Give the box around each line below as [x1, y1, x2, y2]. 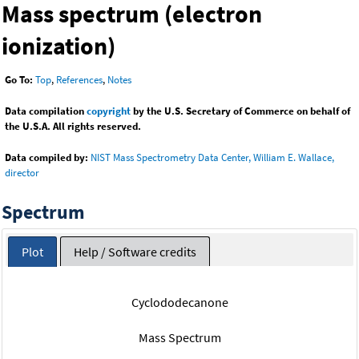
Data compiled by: [5, 151, 88, 165]
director [5, 166, 39, 180]
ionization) [2, 30, 115, 62]
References [56, 73, 103, 87]
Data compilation [5, 104, 87, 119]
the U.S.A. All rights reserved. [5, 119, 141, 134]
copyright [87, 104, 131, 119]
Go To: [5, 73, 33, 87]
